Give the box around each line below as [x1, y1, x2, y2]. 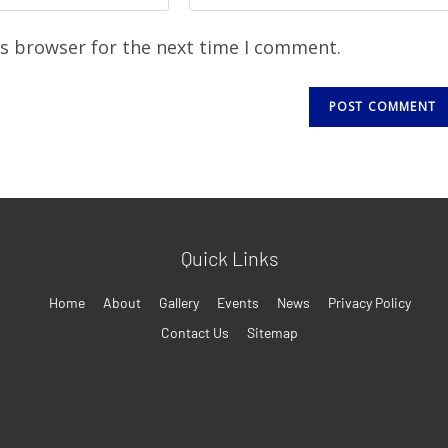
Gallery [158, 294, 199, 311]
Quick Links [180, 246, 279, 270]
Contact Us [161, 324, 230, 341]
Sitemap [247, 324, 299, 341]
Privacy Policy [327, 294, 411, 311]
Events [216, 294, 259, 311]
